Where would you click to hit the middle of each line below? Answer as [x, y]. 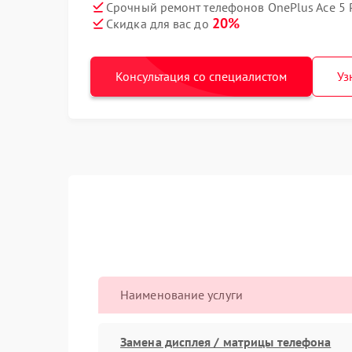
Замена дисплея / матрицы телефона [226, 341]
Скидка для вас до [159, 24]
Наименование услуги [181, 295]
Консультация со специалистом [201, 76]
